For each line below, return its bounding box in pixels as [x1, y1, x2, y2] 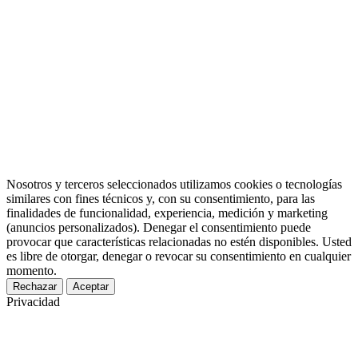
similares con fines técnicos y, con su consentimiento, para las [6, 191, 315, 205]
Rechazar [13, 280, 57, 292]
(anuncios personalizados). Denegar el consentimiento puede [6, 220, 311, 234]
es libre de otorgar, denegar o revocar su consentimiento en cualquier [6, 249, 351, 263]
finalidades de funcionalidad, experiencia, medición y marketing [6, 205, 328, 220]
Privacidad [6, 294, 60, 308]
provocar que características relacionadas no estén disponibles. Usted [6, 234, 352, 249]
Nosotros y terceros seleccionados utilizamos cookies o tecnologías [6, 177, 342, 191]
